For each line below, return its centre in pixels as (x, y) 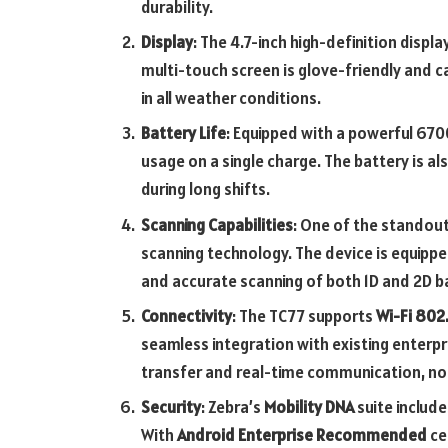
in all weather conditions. (231, 98)
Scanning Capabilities (217, 224)
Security (171, 407)
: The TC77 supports (304, 315)
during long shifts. (205, 189)
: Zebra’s (232, 407)
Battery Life (183, 133)
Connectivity (186, 315)
